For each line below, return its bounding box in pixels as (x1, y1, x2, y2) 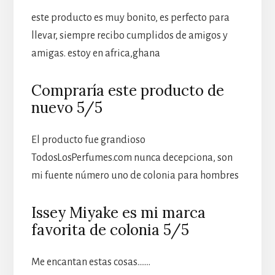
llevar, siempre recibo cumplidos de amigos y (31, 30, 228, 42)
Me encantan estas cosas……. (31, 257, 150, 268)
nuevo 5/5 (31, 98, 103, 118)
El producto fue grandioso (31, 134, 145, 146)
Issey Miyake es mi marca (31, 203, 206, 223)
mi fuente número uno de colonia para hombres (31, 170, 239, 182)
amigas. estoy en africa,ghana (31, 48, 160, 60)
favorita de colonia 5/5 (31, 220, 189, 240)
